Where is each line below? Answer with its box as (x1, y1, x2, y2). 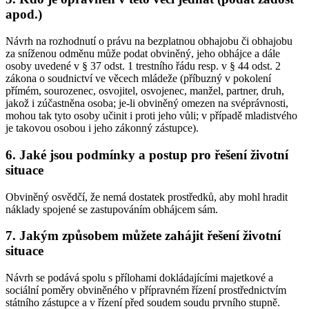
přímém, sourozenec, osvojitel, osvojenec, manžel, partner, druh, (6, 85, 284, 97)
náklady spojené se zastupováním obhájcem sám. (6, 203, 218, 215)
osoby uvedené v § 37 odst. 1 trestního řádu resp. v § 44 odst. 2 (6, 60, 281, 72)
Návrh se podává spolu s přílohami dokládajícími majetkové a (6, 272, 273, 284)
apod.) (6, 7, 42, 22)
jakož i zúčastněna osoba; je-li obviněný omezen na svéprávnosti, (6, 97, 288, 110)
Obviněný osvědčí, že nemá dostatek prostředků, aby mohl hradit (6, 190, 288, 203)
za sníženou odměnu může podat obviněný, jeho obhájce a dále (6, 48, 280, 60)
